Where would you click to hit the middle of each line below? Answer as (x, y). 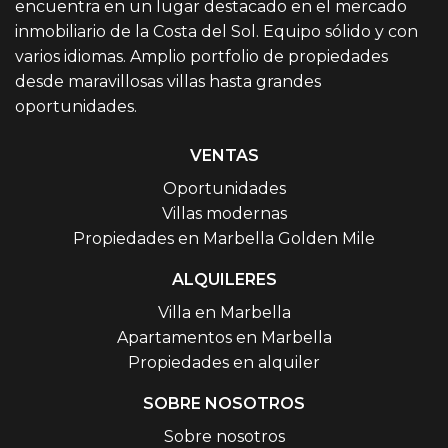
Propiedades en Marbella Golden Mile (224, 239)
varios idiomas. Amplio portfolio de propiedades (201, 57)
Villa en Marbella (224, 313)
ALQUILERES (224, 280)
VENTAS (224, 156)
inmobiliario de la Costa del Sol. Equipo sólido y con (216, 32)
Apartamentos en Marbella (224, 338)
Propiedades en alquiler (224, 363)
